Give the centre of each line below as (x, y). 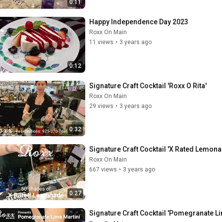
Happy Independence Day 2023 (139, 22)
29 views (101, 106)
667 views (103, 169)
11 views (101, 42)
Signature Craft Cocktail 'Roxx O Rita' (148, 85)
